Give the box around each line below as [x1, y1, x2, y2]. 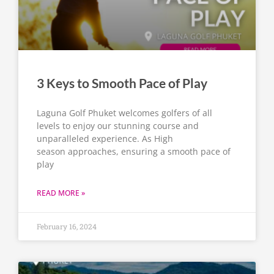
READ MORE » [37, 188, 85, 199]
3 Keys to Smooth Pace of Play [37, 75, 207, 91]
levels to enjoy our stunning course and [37, 120, 199, 132]
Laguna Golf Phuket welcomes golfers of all [37, 107, 212, 119]
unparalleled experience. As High [37, 133, 173, 145]
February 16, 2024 [37, 221, 97, 232]
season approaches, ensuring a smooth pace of [37, 146, 231, 158]
